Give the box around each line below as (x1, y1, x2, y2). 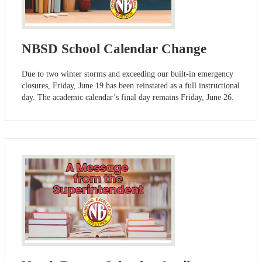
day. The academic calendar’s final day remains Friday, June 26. (22, 92, 234, 102)
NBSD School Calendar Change (22, 41, 206, 56)
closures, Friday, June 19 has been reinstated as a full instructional (22, 81, 240, 90)
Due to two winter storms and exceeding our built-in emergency (22, 69, 233, 78)
